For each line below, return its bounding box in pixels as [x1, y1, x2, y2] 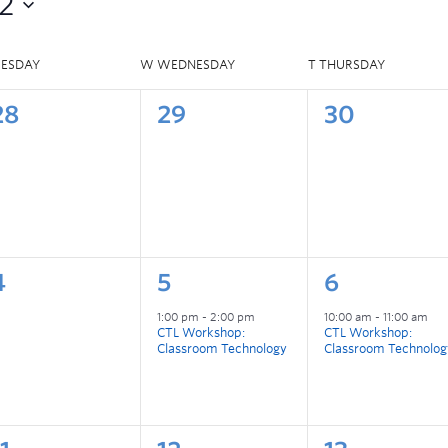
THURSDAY [318, 57, 385, 72]
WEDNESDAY [157, 57, 236, 72]
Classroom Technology [157, 341, 287, 357]
